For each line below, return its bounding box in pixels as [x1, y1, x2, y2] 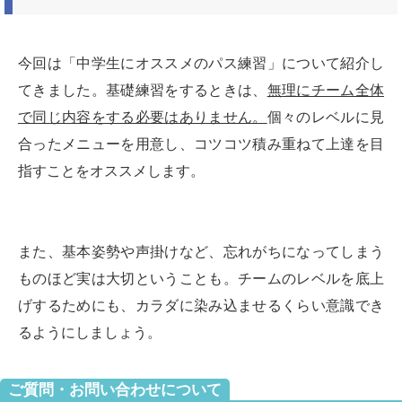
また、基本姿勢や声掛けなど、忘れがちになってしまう [18, 244, 384, 260]
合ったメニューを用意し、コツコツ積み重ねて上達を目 [18, 136, 384, 153]
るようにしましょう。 [18, 325, 162, 341]
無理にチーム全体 [267, 83, 385, 99]
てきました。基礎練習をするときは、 [18, 83, 267, 99]
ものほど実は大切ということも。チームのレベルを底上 [18, 271, 384, 287]
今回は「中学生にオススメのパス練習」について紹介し [18, 56, 384, 72]
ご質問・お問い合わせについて [8, 381, 222, 399]
